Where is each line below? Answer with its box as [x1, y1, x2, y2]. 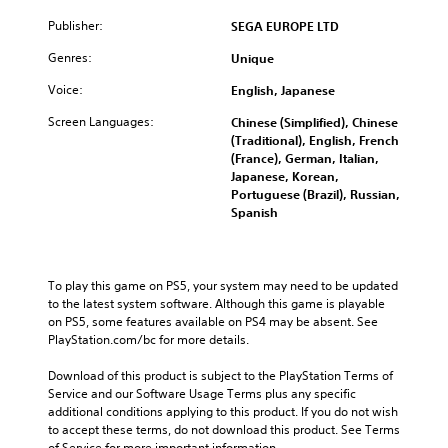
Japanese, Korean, [231, 167, 339, 184]
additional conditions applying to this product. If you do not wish [48, 402, 398, 420]
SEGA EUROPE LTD [231, 17, 339, 34]
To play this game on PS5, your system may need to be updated [48, 276, 398, 294]
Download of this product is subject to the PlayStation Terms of [48, 366, 393, 384]
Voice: [48, 80, 83, 98]
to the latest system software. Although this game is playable [48, 294, 385, 312]
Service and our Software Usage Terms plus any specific [48, 384, 356, 402]
